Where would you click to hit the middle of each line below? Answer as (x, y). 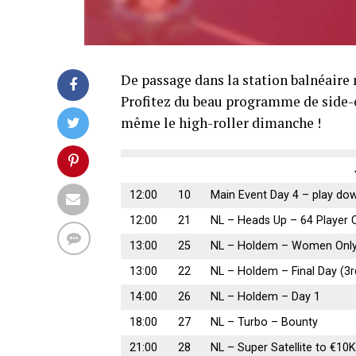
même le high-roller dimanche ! (221, 123)
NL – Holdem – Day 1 (266, 297)
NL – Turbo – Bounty (265, 322)
